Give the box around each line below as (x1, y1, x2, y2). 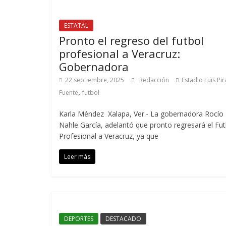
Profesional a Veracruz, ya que (59, 131, 158, 141)
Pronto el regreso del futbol (59, 33, 204, 48)
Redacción (139, 76, 171, 84)
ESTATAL (64, 21, 88, 30)
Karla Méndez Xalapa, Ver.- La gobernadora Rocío (59, 109, 223, 119)
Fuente (59, 88, 78, 97)
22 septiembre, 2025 (65, 76, 124, 84)
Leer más (64, 152, 90, 161)
